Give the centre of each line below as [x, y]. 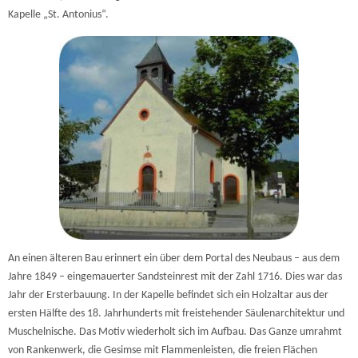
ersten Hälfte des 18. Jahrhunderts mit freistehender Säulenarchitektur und [176, 313]
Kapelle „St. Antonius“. [58, 15]
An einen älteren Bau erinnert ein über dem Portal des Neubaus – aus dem [174, 258]
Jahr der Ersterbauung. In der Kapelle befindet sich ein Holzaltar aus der [168, 295]
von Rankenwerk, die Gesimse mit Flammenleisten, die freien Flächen [163, 350]
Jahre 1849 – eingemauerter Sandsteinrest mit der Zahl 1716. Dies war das [175, 276]
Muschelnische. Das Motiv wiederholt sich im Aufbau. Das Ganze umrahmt [175, 332]
